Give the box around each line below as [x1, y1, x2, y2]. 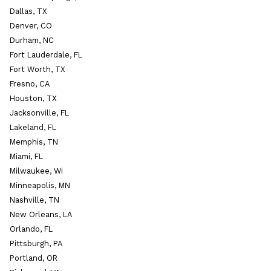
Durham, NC [10, 36, 54, 45]
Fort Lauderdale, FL [10, 50, 82, 60]
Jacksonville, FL [10, 108, 69, 118]
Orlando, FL [10, 224, 53, 234]
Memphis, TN [10, 137, 58, 147]
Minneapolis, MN [10, 181, 70, 191]
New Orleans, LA [10, 210, 72, 220]
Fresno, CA [10, 79, 50, 89]
